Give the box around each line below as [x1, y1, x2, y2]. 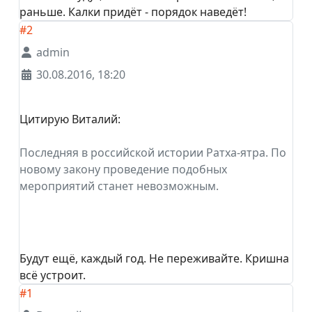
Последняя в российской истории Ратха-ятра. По [19, 144, 286, 160]
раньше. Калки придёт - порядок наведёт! [19, 3, 247, 19]
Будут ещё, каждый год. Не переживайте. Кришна [19, 250, 289, 266]
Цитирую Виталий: [19, 111, 120, 127]
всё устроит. [19, 267, 86, 283]
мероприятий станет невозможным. [19, 178, 219, 194]
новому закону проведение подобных [19, 161, 227, 177]
